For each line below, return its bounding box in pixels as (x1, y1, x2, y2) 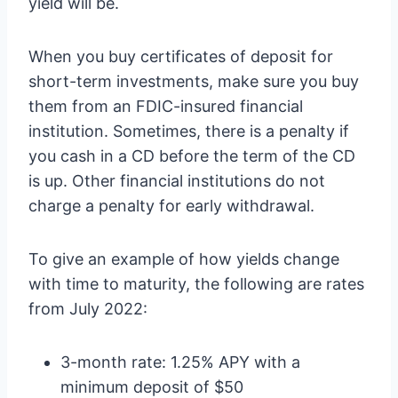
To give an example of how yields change (28, 250, 339, 268)
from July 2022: (28, 299, 147, 318)
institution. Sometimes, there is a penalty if (28, 122, 349, 140)
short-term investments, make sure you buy (28, 72, 359, 91)
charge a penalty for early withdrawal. (28, 196, 314, 215)
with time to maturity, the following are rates (28, 275, 364, 293)
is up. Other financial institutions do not (28, 171, 325, 190)
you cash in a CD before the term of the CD (28, 147, 355, 165)
